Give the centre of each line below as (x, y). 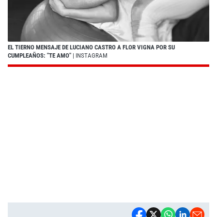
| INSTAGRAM (89, 55)
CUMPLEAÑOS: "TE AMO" (39, 55)
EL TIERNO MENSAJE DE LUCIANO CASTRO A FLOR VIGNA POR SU (91, 47)
